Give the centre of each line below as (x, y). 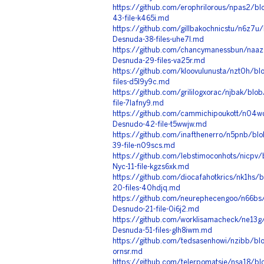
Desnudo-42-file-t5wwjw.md (160, 125)
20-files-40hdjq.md (146, 188)
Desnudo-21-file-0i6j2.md (156, 209)
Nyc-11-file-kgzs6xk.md (151, 167)
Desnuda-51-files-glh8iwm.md (162, 231)
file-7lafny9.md (138, 103)
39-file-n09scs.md (144, 146)
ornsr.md (128, 252)
